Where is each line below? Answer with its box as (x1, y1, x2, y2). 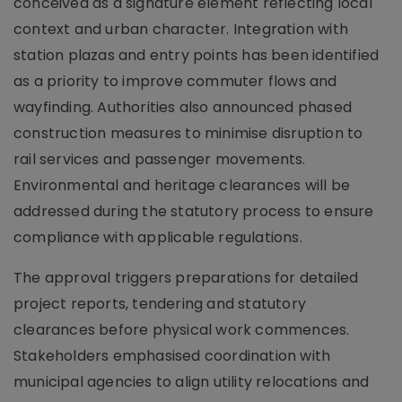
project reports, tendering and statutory (13, 293, 307, 314)
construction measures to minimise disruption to (13, 123, 363, 144)
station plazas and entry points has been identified (13, 45, 380, 66)
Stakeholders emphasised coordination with (13, 345, 331, 366)
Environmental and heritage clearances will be (13, 175, 351, 196)
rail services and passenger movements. (13, 149, 306, 170)
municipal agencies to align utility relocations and (13, 371, 370, 392)
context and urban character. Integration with (13, 19, 349, 39)
